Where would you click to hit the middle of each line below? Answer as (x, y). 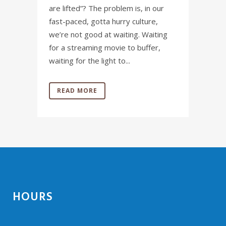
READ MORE (77, 91)
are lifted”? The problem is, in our (106, 8)
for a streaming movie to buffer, (105, 47)
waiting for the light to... (90, 61)
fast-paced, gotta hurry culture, (103, 21)
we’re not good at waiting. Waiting (108, 34)
